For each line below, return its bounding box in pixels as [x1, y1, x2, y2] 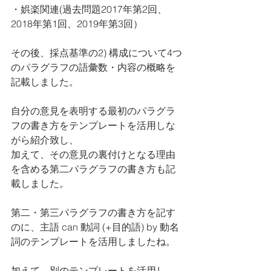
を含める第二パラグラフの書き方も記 [11, 163, 175, 175]
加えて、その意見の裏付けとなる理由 [11, 148, 175, 160]
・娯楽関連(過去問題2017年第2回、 [11, 3, 167, 15]
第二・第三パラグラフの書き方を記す [11, 206, 175, 218]
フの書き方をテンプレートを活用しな [11, 119, 175, 131]
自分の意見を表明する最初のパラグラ [11, 105, 175, 117]
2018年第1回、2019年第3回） [11, 18, 143, 30]
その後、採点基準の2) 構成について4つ [11, 47, 182, 59]
